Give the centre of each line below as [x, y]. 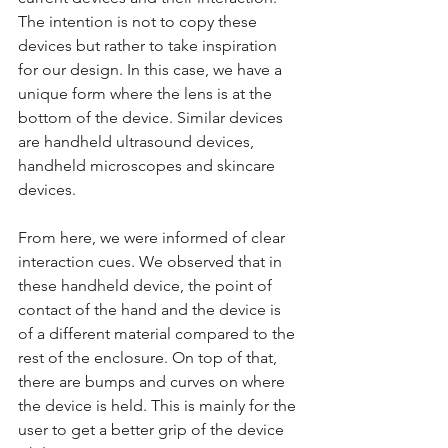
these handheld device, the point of [147, 285]
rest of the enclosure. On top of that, [149, 357]
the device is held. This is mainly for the [159, 405]
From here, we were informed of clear [153, 237]
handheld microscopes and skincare [148, 165]
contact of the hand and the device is [151, 309]
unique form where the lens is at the [147, 93]
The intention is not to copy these [139, 21]
